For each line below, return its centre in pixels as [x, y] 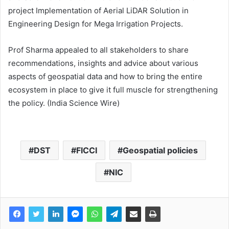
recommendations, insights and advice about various [103, 63]
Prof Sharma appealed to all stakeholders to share [98, 50]
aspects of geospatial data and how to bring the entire [105, 77]
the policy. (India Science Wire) [64, 103]
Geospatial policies [160, 151]
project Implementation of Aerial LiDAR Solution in [98, 11]
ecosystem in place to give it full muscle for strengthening [113, 90]
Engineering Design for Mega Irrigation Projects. [96, 24]
